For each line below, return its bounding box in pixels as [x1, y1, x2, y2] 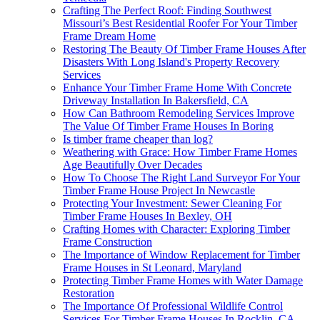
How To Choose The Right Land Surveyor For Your [63, 171, 300, 184]
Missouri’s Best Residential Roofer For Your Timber [63, 17, 297, 30]
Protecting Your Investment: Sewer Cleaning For [63, 197, 281, 210]
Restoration [63, 287, 114, 300]
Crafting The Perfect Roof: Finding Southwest [63, 4, 271, 17]
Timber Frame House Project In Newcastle [63, 184, 255, 197]
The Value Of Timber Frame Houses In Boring [63, 120, 274, 133]
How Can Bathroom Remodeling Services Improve [63, 107, 294, 120]
